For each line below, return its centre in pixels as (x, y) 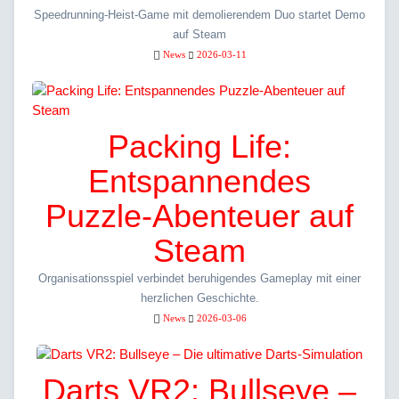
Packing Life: (199, 147)
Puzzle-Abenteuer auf (199, 216)
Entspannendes (199, 182)
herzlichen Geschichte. (199, 298)
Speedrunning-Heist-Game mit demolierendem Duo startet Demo (199, 15)
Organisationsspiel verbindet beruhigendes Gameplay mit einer (199, 279)
